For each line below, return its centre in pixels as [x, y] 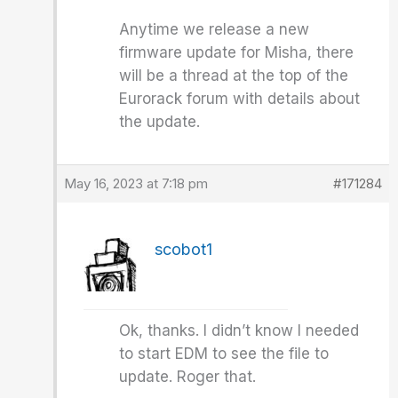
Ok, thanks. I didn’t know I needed [239, 330]
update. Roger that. [188, 377]
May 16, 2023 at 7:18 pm [136, 183]
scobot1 [184, 249]
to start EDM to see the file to [224, 354]
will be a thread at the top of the [234, 76]
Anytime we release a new [215, 29]
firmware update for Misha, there [237, 52]
